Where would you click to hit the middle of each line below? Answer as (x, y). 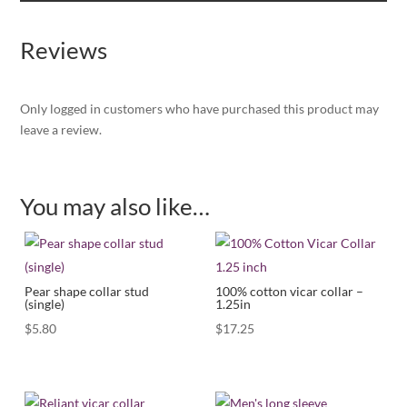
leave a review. (61, 129)
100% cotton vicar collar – (290, 291)
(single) (45, 303)
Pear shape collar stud (87, 291)
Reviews (64, 50)
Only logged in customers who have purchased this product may (200, 108)
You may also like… (115, 206)
